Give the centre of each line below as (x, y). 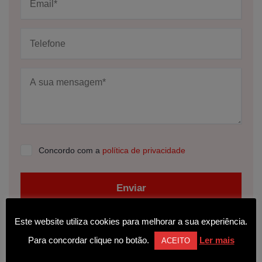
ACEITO (175, 240)
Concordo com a (70, 150)
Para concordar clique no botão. (89, 240)
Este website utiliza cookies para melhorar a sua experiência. (131, 221)
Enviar (131, 188)
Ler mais (217, 240)
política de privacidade (144, 150)
